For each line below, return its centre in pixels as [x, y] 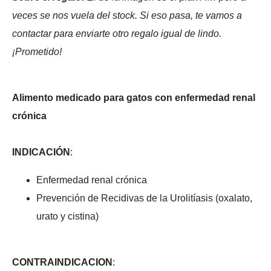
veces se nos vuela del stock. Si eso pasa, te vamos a [127, 16]
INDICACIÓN [41, 152]
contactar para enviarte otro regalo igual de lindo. [117, 34]
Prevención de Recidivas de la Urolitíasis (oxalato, [144, 198]
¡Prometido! [37, 52]
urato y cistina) [67, 217]
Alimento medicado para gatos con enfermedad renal [134, 98]
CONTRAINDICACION [62, 263]
